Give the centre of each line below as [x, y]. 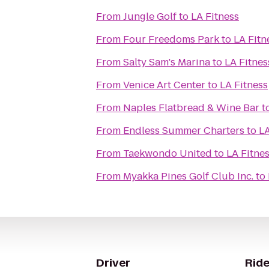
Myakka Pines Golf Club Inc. [188, 176]
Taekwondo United [168, 153]
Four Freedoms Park [171, 39]
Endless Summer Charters [184, 131]
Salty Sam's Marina [167, 62]
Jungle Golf [150, 17]
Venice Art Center [164, 85]
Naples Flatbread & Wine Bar [191, 108]
